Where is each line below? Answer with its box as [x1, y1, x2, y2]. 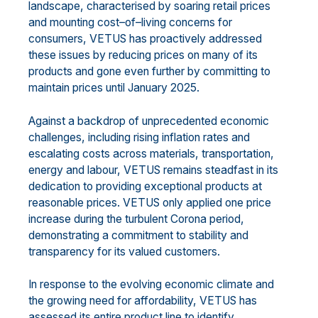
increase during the [28, 212, 125, 226]
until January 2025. [106, 81, 199, 94]
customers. [165, 244, 220, 258]
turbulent [125, 212, 168, 226]
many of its [202, 48, 258, 62]
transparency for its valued [28, 244, 165, 258]
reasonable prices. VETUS [28, 195, 160, 209]
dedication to [28, 179, 96, 193]
